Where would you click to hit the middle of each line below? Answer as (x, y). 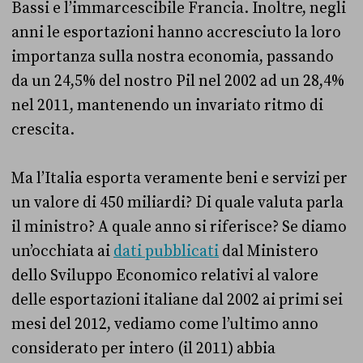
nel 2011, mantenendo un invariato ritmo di (167, 105)
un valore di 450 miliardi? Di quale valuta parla (177, 203)
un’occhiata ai (62, 251)
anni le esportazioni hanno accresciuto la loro (176, 32)
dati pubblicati (166, 251)
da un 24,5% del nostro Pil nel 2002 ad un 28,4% (178, 81)
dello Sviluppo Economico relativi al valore (165, 275)
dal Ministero (269, 251)
